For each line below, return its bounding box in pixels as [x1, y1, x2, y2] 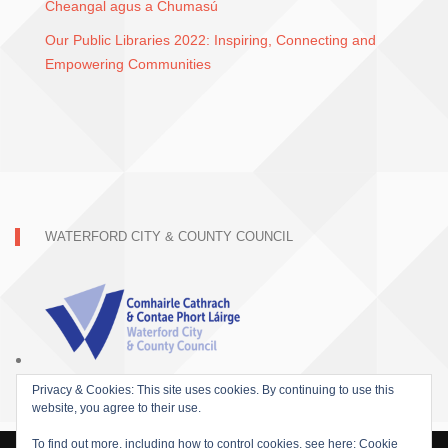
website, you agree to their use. [32, 401, 201, 415]
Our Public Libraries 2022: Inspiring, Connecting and [45, 32, 376, 49]
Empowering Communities [45, 56, 211, 73]
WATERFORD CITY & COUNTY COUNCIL [45, 229, 293, 245]
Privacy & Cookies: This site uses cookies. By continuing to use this [32, 383, 394, 397]
